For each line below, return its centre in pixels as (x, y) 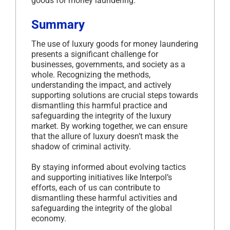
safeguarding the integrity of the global (102, 208)
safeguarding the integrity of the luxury (101, 116)
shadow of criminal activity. (81, 146)
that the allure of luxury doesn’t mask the (105, 136)
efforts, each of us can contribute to (96, 187)
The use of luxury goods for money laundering (115, 44)
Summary (58, 24)
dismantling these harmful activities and (104, 198)
